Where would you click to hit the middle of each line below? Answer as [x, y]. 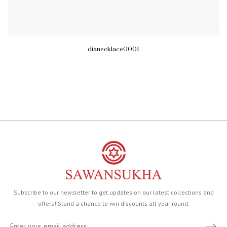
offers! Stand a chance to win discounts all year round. [113, 204]
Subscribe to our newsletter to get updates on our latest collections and [113, 193]
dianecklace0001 [113, 49]
